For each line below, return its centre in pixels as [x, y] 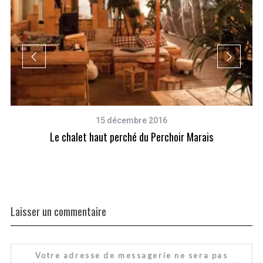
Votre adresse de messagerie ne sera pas [131, 255]
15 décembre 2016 [131, 121]
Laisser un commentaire [58, 211]
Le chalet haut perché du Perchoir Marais [131, 137]
